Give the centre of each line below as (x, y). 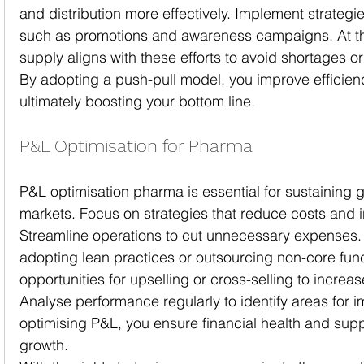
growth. (44, 345)
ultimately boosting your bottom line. (137, 102)
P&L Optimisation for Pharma (136, 146)
